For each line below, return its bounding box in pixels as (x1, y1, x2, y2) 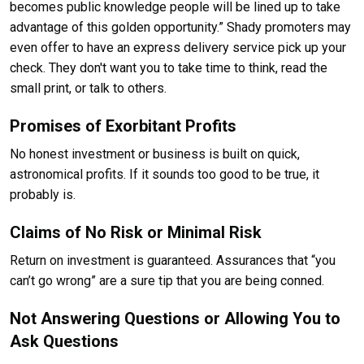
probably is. (10, 186, 76, 202)
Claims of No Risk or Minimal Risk (10, 222, 262, 242)
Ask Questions (10, 331, 119, 351)
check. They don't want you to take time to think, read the (10, 59, 327, 76)
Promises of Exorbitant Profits (10, 115, 236, 136)
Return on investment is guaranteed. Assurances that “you (10, 252, 336, 268)
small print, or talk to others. (10, 80, 167, 96)
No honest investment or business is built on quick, (10, 145, 300, 162)
